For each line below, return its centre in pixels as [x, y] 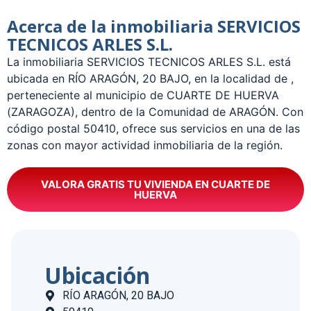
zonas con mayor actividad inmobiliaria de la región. [145, 145]
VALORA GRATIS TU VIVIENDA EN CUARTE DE [155, 185]
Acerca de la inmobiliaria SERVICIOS [154, 26]
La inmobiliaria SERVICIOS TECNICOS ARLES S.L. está [149, 62]
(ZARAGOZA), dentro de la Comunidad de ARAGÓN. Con [155, 112]
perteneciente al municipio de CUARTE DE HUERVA [143, 95]
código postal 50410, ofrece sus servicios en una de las [153, 129]
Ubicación [97, 276]
